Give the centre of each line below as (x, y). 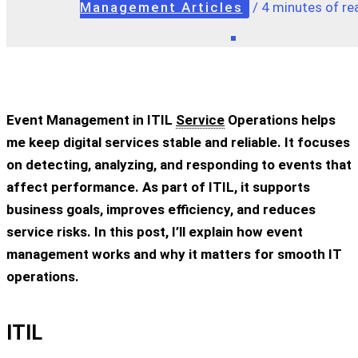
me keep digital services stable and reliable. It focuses (178, 142)
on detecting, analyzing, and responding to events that (179, 164)
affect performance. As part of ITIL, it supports (158, 187)
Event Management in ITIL (91, 119)
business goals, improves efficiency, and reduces (161, 209)
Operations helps (280, 119)
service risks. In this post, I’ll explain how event (155, 231)
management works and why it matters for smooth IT (174, 254)
